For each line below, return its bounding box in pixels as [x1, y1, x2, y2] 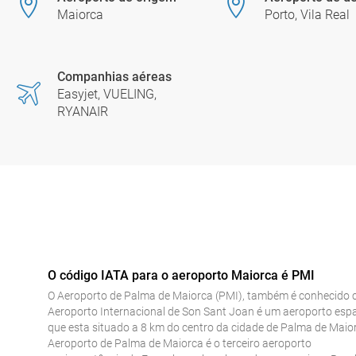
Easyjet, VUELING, [57, 87, 157, 102]
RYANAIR [57, 104, 108, 119]
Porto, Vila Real [264, 7, 350, 22]
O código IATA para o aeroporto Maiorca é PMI [48, 268, 315, 283]
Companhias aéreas [57, 69, 172, 84]
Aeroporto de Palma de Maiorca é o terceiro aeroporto [48, 337, 311, 350]
